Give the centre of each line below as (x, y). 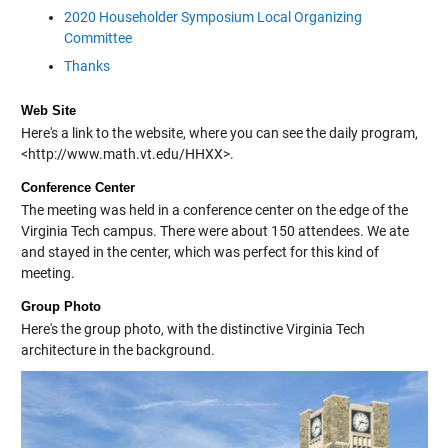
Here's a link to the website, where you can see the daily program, (219, 133)
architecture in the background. (117, 350)
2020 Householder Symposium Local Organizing (212, 17)
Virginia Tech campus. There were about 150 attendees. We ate (214, 231)
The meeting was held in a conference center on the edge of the (214, 210)
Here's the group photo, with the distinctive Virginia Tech (192, 329)
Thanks (86, 66)
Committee (97, 38)
